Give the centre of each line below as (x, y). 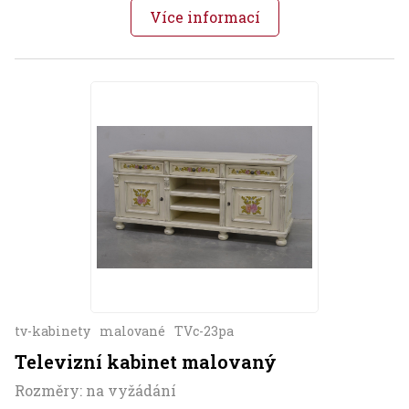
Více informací (204, 16)
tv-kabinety (52, 331)
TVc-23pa (204, 331)
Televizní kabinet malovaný (146, 362)
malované (132, 331)
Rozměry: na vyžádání (95, 391)
